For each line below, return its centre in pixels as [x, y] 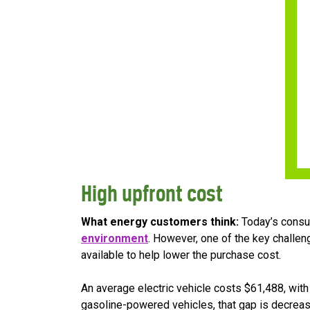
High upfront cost [152, 194]
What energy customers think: [160, 222]
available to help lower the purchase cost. [181, 255]
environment [115, 239]
